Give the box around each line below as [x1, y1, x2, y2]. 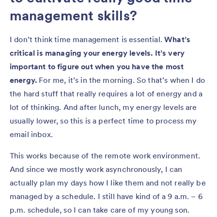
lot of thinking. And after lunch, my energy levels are [10, 102, 197, 112]
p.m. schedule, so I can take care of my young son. [10, 204, 190, 215]
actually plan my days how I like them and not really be [10, 177, 206, 187]
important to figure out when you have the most [10, 61, 184, 71]
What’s [164, 34, 191, 44]
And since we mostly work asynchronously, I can [10, 164, 183, 174]
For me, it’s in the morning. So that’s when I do [37, 75, 205, 85]
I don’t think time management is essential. [10, 34, 165, 44]
